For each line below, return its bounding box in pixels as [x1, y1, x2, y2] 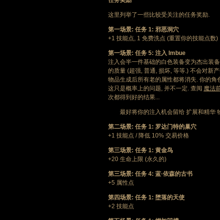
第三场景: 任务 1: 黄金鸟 [108, 147, 173, 154]
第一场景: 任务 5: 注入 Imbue [108, 50, 186, 56]
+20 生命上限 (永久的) [108, 156, 166, 163]
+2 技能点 [108, 203, 134, 210]
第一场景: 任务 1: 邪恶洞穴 [108, 26, 179, 33]
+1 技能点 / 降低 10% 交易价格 [108, 132, 189, 139]
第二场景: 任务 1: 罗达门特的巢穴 [108, 123, 196, 130]
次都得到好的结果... [108, 94, 160, 101]
